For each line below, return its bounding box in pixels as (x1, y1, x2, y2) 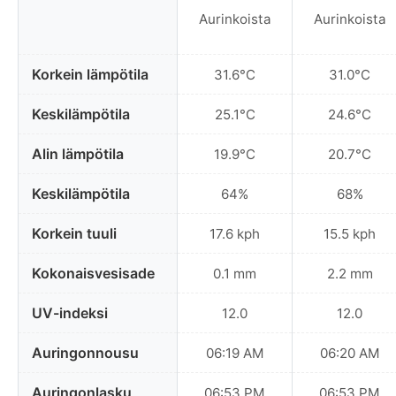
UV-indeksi (32, 304, 108, 323)
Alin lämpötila (32, 145, 124, 164)
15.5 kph (324, 225, 376, 242)
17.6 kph (209, 225, 260, 242)
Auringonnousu (32, 344, 139, 362)
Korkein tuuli (32, 225, 117, 243)
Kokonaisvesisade (32, 264, 155, 283)
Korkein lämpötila (32, 65, 148, 84)
